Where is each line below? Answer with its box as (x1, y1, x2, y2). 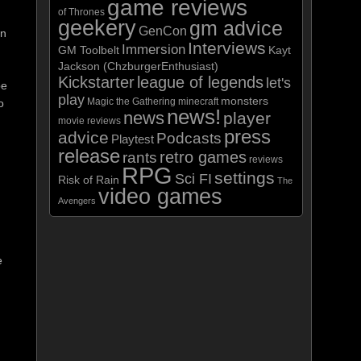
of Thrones (58, 6, 105, 18)
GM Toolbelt (58, 44, 119, 56)
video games (98, 184, 222, 209)
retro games (160, 148, 247, 166)
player (223, 109, 271, 127)
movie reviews (58, 115, 121, 127)
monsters (221, 95, 268, 107)
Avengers (58, 196, 96, 205)
